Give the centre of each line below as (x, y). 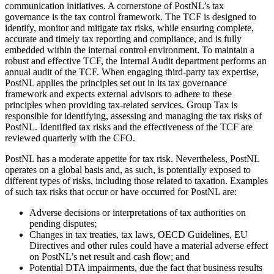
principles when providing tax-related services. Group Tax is (121, 105)
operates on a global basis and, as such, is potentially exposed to (128, 170)
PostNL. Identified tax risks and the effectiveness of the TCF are (129, 127)
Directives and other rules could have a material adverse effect (149, 246)
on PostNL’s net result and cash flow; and (109, 257)
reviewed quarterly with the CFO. (70, 138)
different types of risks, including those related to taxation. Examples (136, 181)
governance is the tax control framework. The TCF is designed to (131, 17)
